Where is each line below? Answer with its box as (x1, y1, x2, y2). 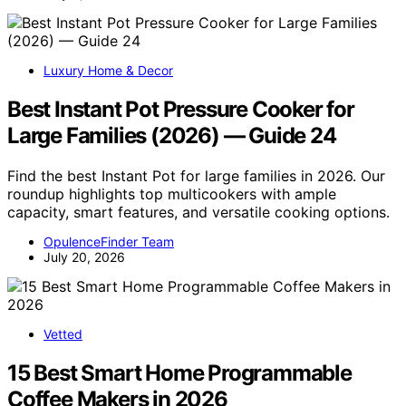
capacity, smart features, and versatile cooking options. (7, 203, 390, 222)
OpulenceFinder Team (43, 234, 174, 250)
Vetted (43, 326, 82, 343)
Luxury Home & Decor (43, 63, 173, 79)
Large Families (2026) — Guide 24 (7, 122, 336, 150)
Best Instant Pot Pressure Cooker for (7, 96, 354, 123)
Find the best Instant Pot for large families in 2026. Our (7, 167, 385, 186)
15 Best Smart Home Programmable (7, 359, 352, 386)
